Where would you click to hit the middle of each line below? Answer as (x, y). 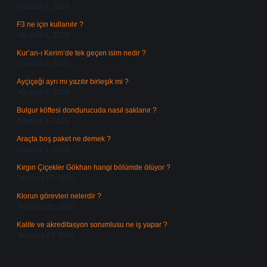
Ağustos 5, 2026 (43, 92)
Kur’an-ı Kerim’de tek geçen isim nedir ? (81, 53)
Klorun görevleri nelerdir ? (59, 196)
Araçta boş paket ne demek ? (64, 139)
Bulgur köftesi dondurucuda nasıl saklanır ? (87, 110)
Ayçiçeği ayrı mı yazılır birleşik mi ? (73, 82)
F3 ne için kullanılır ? (50, 24)
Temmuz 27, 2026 (46, 178)
